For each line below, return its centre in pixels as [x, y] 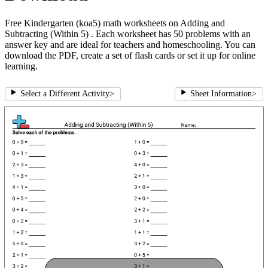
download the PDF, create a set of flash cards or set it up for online [130, 56]
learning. [21, 66]
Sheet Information [221, 94]
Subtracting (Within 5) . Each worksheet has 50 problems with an [128, 34]
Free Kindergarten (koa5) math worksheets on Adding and [115, 23]
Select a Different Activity [65, 94]
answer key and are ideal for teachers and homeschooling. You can [130, 45]
